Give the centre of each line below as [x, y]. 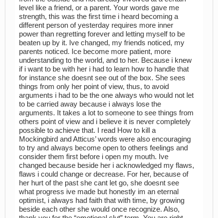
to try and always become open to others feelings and [103, 148]
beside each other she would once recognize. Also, [99, 209]
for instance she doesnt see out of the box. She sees [102, 78]
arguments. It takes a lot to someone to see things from [106, 113]
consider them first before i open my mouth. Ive [94, 156]
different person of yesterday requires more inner [96, 25]
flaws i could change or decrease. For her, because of [104, 174]
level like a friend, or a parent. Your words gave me [99, 8]
